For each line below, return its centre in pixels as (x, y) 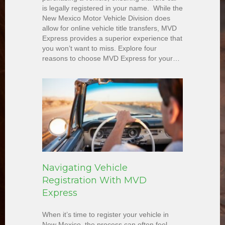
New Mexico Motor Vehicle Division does (106, 18)
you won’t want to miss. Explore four (99, 48)
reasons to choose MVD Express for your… (111, 59)
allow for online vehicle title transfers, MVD (109, 28)
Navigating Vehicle (85, 168)
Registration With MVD (94, 181)
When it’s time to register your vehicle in (105, 215)
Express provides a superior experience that (112, 38)
